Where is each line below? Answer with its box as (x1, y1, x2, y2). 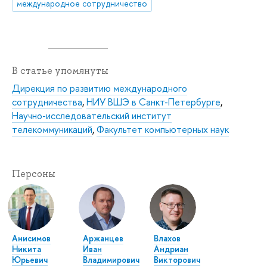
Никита (12, 243, 41, 254)
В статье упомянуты (12, 64, 108, 77)
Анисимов (12, 232, 51, 244)
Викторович (154, 253, 201, 265)
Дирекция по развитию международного (12, 81, 187, 95)
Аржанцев (83, 232, 124, 244)
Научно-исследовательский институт (12, 108, 172, 122)
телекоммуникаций (12, 122, 92, 136)
